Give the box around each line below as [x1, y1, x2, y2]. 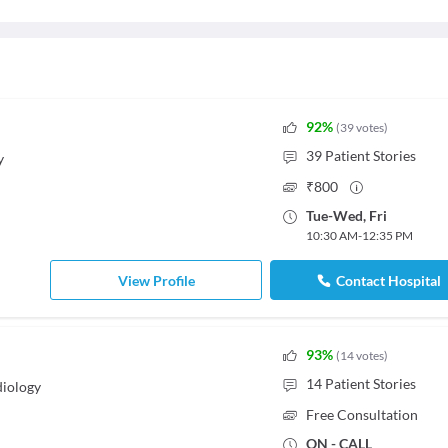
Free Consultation [305, 406, 418, 423]
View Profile [117, 271, 195, 289]
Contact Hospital [336, 271, 442, 289]
